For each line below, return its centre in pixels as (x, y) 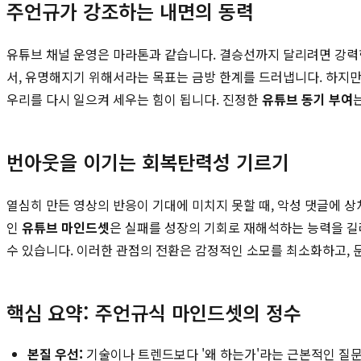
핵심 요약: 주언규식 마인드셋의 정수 (154, 312)
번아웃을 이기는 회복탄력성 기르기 (148, 161)
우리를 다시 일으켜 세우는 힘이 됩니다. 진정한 (134, 99)
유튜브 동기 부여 (307, 99)
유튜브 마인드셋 (66, 227)
